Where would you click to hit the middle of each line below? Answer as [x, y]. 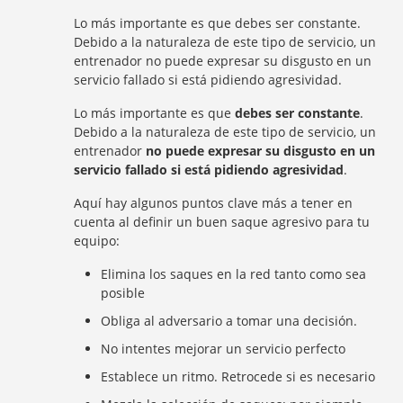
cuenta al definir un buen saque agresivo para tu [222, 222]
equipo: [97, 241]
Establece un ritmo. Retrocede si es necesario [238, 376]
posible [123, 293]
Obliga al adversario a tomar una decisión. [229, 321]
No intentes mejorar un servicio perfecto [224, 349]
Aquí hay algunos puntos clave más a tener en [214, 203]
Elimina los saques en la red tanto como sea [234, 274]
